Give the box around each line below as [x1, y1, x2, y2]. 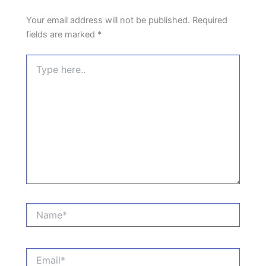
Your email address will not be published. [26, 15, 191, 26]
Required [192, 15, 228, 26]
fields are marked [26, 29, 98, 40]
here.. [26, 66, 48, 77]
